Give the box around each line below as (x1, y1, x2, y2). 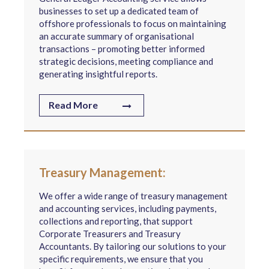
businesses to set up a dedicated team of (39, 5, 199, 16)
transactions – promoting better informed (39, 43, 205, 54)
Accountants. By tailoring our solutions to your (39, 241, 226, 252)
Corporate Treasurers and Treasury (39, 228, 181, 239)
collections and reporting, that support (39, 216, 193, 226)
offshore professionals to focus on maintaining (39, 18, 226, 29)
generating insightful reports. (39, 68, 157, 79)
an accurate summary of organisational (39, 31, 194, 41)
